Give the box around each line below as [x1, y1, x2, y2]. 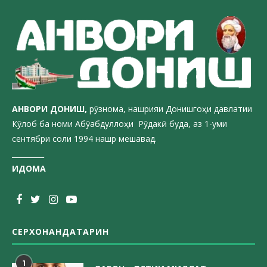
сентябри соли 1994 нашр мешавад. [12, 133, 157, 145]
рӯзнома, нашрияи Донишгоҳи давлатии [87, 103, 252, 115]
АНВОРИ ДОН [12, 103, 70, 115]
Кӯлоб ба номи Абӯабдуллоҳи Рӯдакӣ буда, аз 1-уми [12, 118, 227, 130]
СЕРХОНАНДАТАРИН [12, 226, 109, 238]
